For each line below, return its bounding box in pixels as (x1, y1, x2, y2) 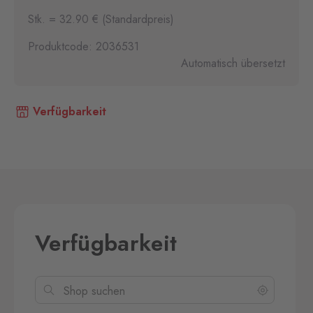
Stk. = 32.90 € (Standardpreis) (28, 11, 174, 27)
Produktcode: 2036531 (28, 38, 139, 54)
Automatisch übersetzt (181, 55, 285, 71)
